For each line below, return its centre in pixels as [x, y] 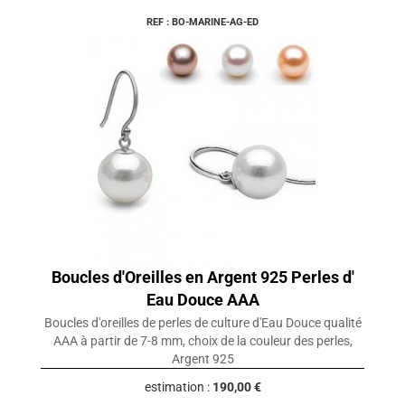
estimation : [178, 387]
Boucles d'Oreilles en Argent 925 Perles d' [202, 278]
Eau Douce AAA [202, 300]
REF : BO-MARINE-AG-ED [202, 23]
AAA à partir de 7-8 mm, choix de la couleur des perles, [202, 341]
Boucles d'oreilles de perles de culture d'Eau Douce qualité [202, 323]
